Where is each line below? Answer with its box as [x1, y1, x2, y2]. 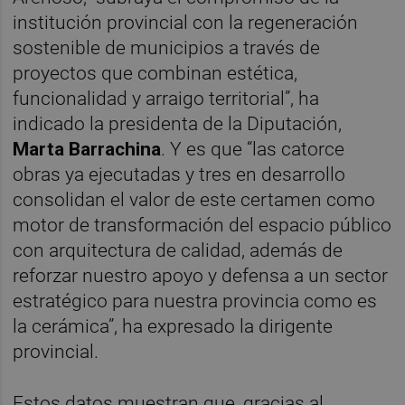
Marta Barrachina [13, 137, 162, 160]
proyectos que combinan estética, [13, 61, 298, 84]
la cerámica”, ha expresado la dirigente [13, 315, 334, 337]
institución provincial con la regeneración [13, 11, 359, 33]
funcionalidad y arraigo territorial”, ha [13, 87, 320, 109]
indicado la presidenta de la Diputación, [13, 112, 343, 135]
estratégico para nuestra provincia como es [13, 289, 378, 312]
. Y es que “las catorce [161, 137, 345, 160]
